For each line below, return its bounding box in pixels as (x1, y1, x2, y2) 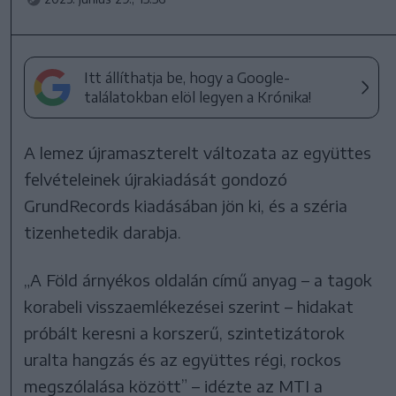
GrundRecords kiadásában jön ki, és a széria (24, 194, 348, 216)
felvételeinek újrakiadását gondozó (24, 168, 288, 189)
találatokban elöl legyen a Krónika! (84, 88, 312, 106)
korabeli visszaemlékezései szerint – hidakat (24, 295, 354, 316)
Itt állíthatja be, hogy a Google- (84, 68, 291, 87)
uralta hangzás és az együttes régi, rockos (24, 348, 342, 369)
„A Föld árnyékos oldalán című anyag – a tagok (24, 269, 373, 290)
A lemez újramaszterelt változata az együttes (24, 141, 372, 163)
